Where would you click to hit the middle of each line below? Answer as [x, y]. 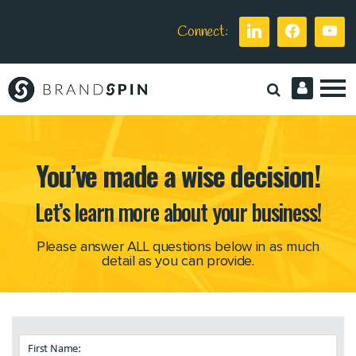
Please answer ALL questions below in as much [178, 248]
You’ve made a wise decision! [178, 176]
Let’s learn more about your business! [178, 212]
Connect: [203, 31]
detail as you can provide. [178, 262]
